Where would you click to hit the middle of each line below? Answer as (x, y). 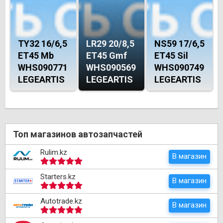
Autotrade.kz (61, 201)
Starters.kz (58, 177)
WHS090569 (111, 68)
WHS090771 (43, 68)
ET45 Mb (36, 56)
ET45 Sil (171, 56)
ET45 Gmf (107, 56)
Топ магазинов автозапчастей (78, 134)
